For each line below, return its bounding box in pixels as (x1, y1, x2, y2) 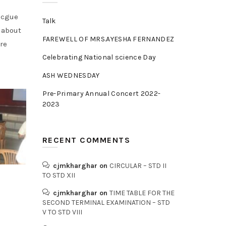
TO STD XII (42, 171, 75, 180)
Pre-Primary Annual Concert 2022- (42, 89, 161, 98)
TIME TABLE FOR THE (109, 189, 175, 197)
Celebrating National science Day (42, 53, 156, 62)
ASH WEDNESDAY (42, 71, 100, 80)
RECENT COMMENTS (42, 135, 130, 145)
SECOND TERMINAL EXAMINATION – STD (42, 198, 170, 207)
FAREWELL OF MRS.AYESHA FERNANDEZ (42, 35, 175, 43)
